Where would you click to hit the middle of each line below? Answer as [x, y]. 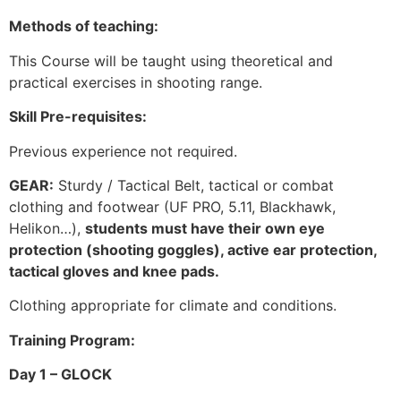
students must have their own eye [205, 228]
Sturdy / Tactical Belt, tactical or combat [194, 185]
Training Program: [72, 340]
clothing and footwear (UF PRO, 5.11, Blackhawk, [172, 206]
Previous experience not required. [123, 151]
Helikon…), [47, 228]
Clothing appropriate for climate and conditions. [173, 306]
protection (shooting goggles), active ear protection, [193, 249]
